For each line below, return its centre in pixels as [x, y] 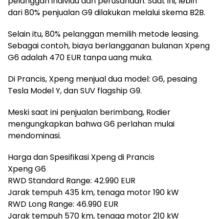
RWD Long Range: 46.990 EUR [63, 204]
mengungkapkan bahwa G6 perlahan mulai [91, 124]
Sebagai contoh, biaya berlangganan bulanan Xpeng [109, 46]
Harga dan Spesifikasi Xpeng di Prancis [81, 157]
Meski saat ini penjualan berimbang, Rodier [89, 112]
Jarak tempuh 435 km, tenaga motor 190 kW [93, 193]
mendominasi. [34, 136]
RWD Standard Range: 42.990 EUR [72, 181]
